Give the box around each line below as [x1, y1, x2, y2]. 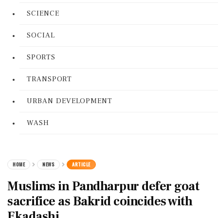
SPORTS [27, 53, 55, 62]
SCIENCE [27, 9, 59, 18]
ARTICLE [72, 161, 91, 168]
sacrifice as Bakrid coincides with [7, 193, 192, 210]
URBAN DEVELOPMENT [27, 96, 112, 106]
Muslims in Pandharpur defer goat [7, 178, 199, 195]
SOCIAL [27, 31, 55, 40]
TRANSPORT [27, 74, 72, 84]
